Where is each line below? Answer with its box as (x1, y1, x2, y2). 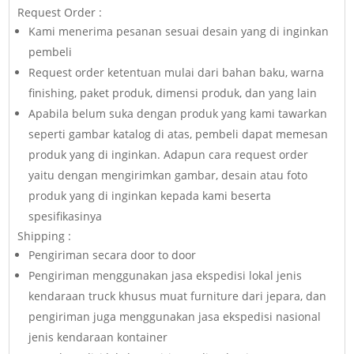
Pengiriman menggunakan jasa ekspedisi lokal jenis (28, 268, 303, 284)
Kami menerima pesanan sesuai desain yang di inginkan (28, 24, 330, 40)
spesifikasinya (28, 209, 103, 224)
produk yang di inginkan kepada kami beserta (28, 188, 272, 204)
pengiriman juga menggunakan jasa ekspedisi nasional (28, 309, 322, 325)
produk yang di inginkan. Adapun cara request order (28, 147, 309, 163)
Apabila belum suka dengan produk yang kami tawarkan (28, 106, 328, 122)
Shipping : (17, 228, 72, 244)
